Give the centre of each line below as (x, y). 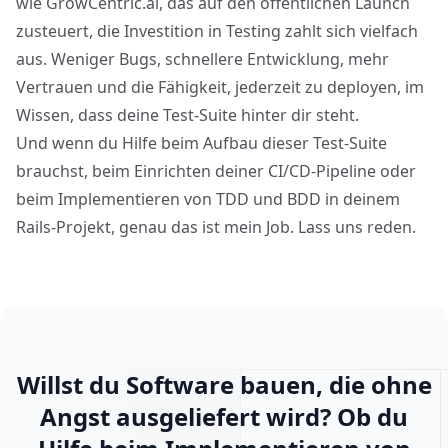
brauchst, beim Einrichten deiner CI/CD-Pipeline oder (216, 171)
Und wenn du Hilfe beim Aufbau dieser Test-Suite (201, 143)
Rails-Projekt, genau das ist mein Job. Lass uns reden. (216, 227)
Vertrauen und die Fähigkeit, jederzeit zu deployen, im (220, 87)
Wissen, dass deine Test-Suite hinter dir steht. (187, 115)
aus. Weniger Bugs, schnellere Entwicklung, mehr (202, 59)
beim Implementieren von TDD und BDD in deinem (208, 199)
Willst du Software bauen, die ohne (224, 384)
